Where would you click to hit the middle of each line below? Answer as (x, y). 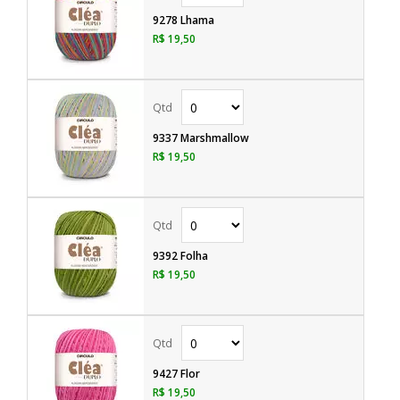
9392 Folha (180, 256)
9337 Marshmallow (201, 138)
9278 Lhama (183, 20)
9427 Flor (176, 374)
